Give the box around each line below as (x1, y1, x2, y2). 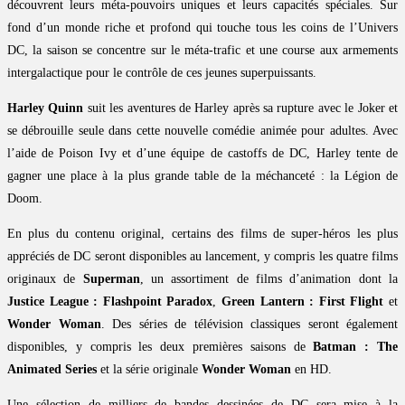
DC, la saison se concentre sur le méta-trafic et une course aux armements (7, 43, 398, 58)
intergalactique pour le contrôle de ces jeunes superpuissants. (7, 66, 316, 80)
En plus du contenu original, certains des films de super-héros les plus (7, 227, 398, 241)
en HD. (291, 363, 332, 377)
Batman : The (313, 340, 399, 354)
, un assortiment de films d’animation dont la (139, 272, 399, 287)
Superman (82, 272, 140, 287)
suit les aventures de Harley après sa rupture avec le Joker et (83, 101, 399, 116)
